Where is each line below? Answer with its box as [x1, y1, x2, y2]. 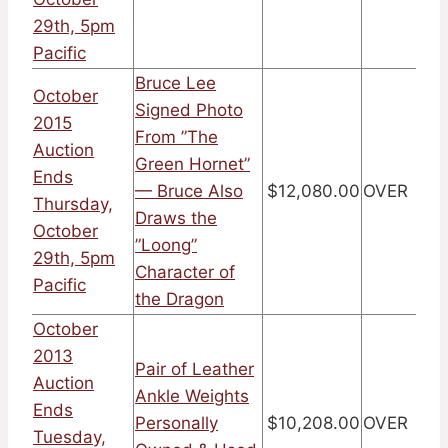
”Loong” [135, 235, 197, 256]
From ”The [135, 127, 218, 148]
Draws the [135, 208, 217, 229]
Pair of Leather [135, 359, 254, 380]
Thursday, [33, 194, 113, 215]
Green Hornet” [135, 154, 250, 175]
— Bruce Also [135, 181, 243, 202]
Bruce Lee [135, 73, 216, 94]
